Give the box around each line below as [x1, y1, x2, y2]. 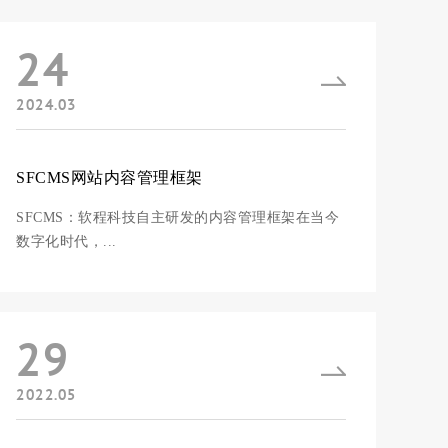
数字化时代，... [16, 234, 117, 249]
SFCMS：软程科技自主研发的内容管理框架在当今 [16, 210, 339, 225]
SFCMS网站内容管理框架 [16, 169, 203, 186]
